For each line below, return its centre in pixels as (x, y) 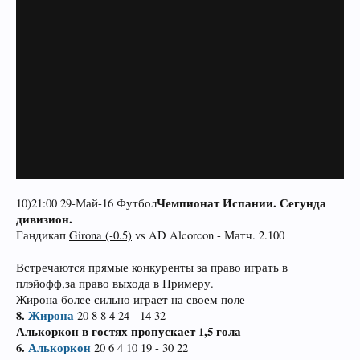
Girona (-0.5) (100, 235)
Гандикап (43, 235)
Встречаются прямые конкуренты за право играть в (152, 267)
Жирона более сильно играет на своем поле (131, 299)
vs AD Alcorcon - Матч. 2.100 (208, 235)
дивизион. (44, 219)
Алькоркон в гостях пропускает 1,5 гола (129, 331)
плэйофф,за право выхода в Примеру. (115, 283)
